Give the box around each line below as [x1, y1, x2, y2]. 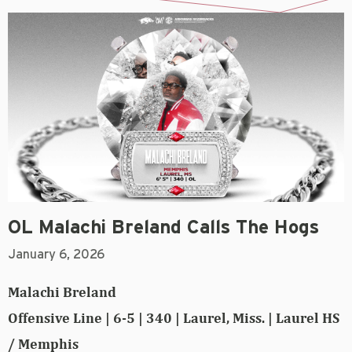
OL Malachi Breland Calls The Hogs [8, 218, 319, 237]
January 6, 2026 [8, 247, 104, 261]
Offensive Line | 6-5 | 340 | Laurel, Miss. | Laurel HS [8, 309, 339, 326]
